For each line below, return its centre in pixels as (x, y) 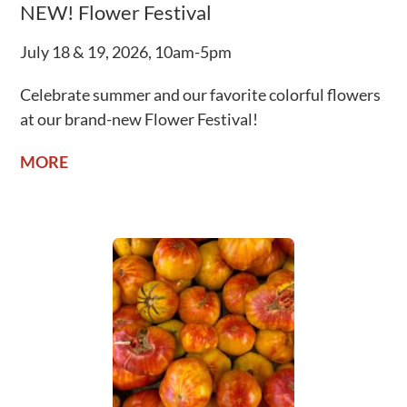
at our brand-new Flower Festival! (139, 119)
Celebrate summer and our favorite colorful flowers (201, 95)
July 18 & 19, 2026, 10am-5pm (126, 52)
